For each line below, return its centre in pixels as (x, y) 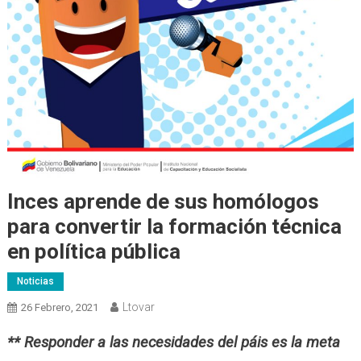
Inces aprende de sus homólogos (163, 202)
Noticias (35, 282)
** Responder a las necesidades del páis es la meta (173, 343)
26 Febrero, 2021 (59, 308)
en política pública (93, 252)
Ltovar (138, 307)
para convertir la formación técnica (174, 227)
